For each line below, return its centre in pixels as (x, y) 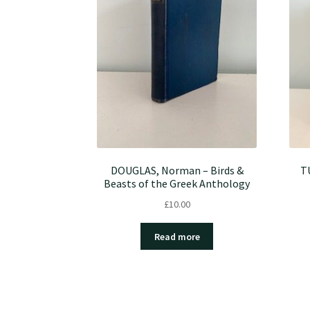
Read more (177, 236)
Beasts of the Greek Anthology (177, 184)
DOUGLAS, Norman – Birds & (177, 171)
